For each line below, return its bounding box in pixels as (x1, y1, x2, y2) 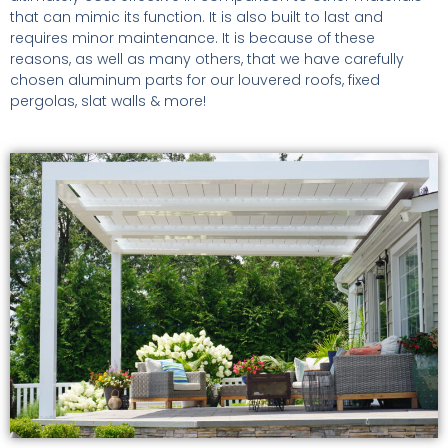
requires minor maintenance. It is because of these (10, 28, 375, 48)
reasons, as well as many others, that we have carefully (10, 49, 404, 69)
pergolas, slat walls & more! (10, 91, 206, 111)
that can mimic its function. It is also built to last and (10, 7, 383, 27)
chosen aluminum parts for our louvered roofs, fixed (10, 70, 380, 90)
